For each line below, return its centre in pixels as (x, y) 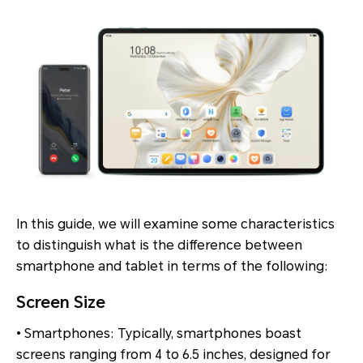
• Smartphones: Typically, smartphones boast (159, 334)
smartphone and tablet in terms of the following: (172, 267)
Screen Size (61, 303)
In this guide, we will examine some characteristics (175, 224)
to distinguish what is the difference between (159, 246)
